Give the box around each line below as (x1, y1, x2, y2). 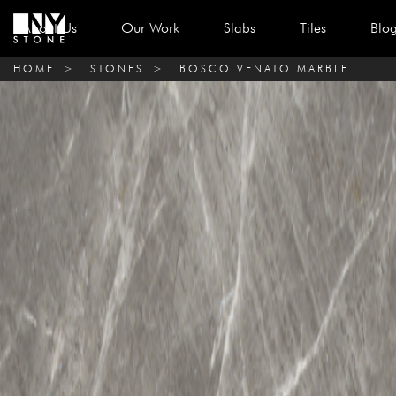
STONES (90, 62, 144, 75)
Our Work (121, 19, 179, 36)
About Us (22, 19, 77, 36)
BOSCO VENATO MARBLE (179, 62, 349, 75)
